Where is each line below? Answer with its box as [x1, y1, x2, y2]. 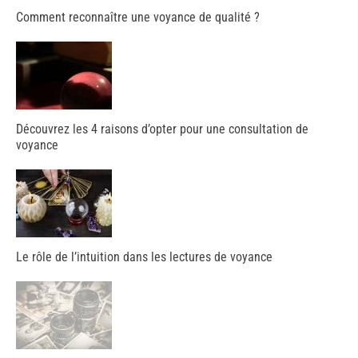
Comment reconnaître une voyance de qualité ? [16, 9, 260, 25]
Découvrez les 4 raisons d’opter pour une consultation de [16, 121, 308, 137]
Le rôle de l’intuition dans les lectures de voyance [16, 249, 272, 265]
